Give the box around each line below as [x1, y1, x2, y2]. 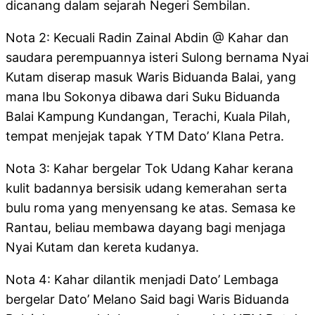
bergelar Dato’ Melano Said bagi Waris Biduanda [6, 292, 289, 307]
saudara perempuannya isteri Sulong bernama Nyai [6, 50, 309, 65]
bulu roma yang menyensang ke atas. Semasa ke [6, 200, 295, 216]
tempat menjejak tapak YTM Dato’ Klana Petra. [6, 129, 284, 144]
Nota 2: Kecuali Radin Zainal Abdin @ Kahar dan [6, 30, 289, 46]
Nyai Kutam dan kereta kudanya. [6, 240, 199, 255]
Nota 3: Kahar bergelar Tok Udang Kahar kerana [6, 161, 293, 176]
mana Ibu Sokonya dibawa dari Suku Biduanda [6, 89, 280, 105]
